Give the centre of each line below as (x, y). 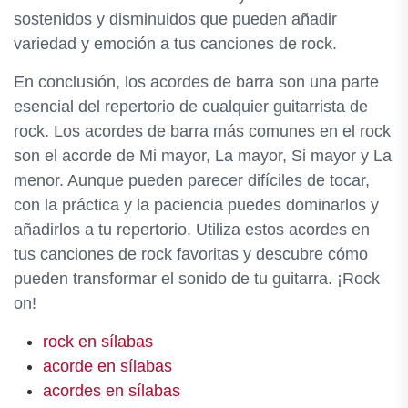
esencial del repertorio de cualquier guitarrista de (191, 107)
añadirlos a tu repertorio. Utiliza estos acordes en (192, 229)
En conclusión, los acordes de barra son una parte (196, 82)
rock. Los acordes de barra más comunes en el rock (202, 131)
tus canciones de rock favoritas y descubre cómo (191, 254)
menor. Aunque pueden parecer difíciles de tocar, (192, 180)
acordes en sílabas (112, 391)
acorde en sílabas (107, 366)
